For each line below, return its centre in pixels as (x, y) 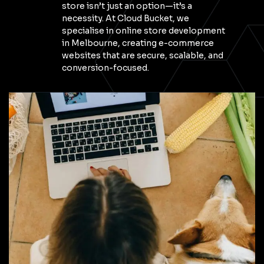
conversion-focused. (105, 68)
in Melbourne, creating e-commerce (138, 43)
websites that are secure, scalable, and (143, 55)
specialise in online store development (143, 31)
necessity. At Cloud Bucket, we (126, 18)
